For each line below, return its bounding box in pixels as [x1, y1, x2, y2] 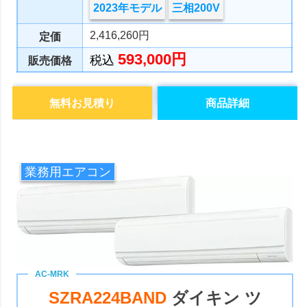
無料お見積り [49, 97, 116, 110]
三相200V [172, 2, 221, 14]
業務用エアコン [24, 164, 111, 179]
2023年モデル [93, 2, 162, 14]
